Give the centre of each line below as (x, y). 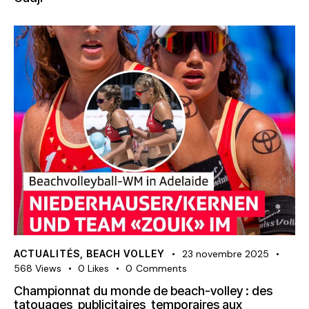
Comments (161, 269)
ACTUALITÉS (47, 254)
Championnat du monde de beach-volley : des (143, 291)
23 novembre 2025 (226, 254)
